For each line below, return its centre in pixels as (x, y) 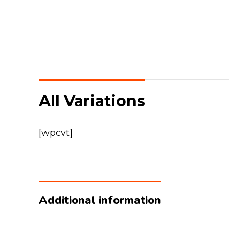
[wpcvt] (56, 133)
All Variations (92, 101)
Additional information (100, 200)
